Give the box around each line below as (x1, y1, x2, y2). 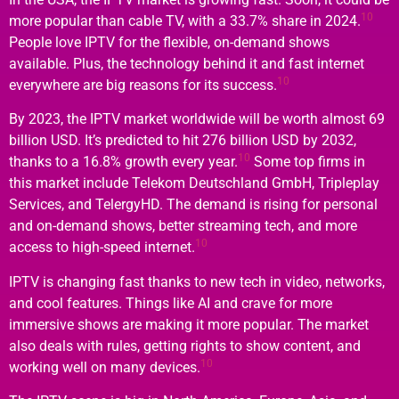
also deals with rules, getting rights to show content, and (9, 337, 361, 354)
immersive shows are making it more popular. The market (9, 315, 369, 333)
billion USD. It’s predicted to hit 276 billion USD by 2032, (9, 132, 356, 150)
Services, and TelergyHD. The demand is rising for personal (9, 196, 378, 214)
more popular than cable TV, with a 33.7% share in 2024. (9, 12, 361, 29)
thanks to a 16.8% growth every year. (9, 153, 238, 171)
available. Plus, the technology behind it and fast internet (9, 54, 364, 72)
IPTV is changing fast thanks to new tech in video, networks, (9, 273, 385, 290)
